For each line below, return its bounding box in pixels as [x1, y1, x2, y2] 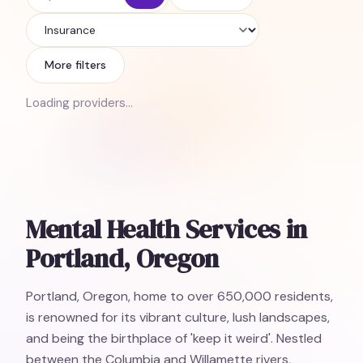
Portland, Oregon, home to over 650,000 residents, [26, 288, 333, 305]
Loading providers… [26, 95, 133, 111]
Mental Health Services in [26, 211, 307, 247]
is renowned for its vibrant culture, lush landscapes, [26, 309, 330, 326]
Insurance [25, 31, 85, 49]
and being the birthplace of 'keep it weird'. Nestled [26, 330, 322, 347]
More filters [45, 58, 106, 72]
